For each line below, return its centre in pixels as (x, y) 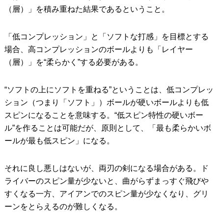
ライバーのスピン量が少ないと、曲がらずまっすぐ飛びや (106, 181)
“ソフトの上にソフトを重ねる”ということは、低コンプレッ (109, 90)
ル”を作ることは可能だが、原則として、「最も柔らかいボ (108, 128)
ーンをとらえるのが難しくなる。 (63, 207)
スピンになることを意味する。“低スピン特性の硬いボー (104, 115)
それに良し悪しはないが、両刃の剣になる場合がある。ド (106, 168)
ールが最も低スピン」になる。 (59, 141)
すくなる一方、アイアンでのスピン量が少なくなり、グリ (106, 194)
